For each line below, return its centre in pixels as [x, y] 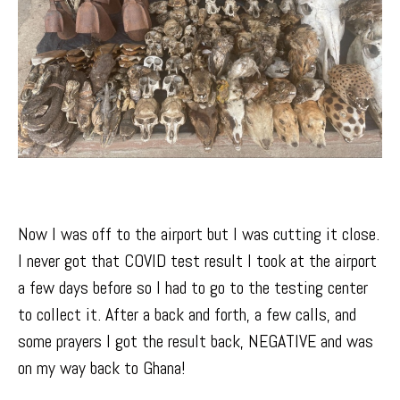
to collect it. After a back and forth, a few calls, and [187, 315]
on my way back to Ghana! [102, 368]
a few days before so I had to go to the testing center [193, 288]
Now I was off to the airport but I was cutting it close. [199, 234]
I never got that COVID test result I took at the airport [197, 261]
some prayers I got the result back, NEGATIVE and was [196, 342]
